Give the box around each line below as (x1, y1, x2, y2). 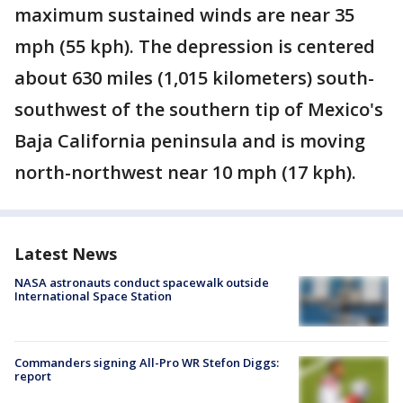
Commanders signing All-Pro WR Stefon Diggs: (14, 354, 279, 372)
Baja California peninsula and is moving (14, 129, 365, 154)
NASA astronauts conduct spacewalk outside (14, 274, 269, 291)
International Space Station (14, 288, 172, 305)
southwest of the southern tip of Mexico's (14, 97, 383, 122)
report (14, 368, 51, 385)
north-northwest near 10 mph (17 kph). (14, 160, 356, 185)
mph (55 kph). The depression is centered (14, 34, 375, 59)
